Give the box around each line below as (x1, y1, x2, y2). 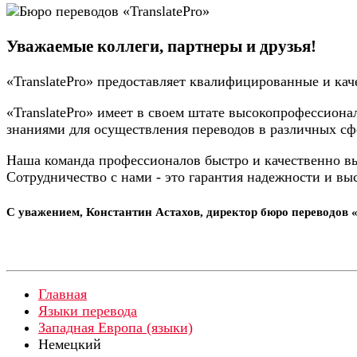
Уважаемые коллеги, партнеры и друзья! (6, 37, 316, 57)
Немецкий (38, 336, 101, 353)
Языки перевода (38, 303, 137, 320)
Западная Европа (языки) (38, 320, 193, 336)
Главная (38, 286, 87, 303)
